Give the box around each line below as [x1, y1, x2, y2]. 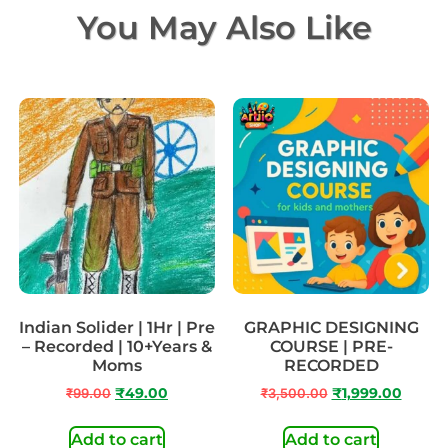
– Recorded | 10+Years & [22, 337, 212, 357]
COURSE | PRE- [269, 337, 393, 357]
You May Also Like [76, 8, 372, 48]
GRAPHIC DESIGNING [243, 318, 419, 338]
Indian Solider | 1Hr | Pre [19, 318, 215, 338]
